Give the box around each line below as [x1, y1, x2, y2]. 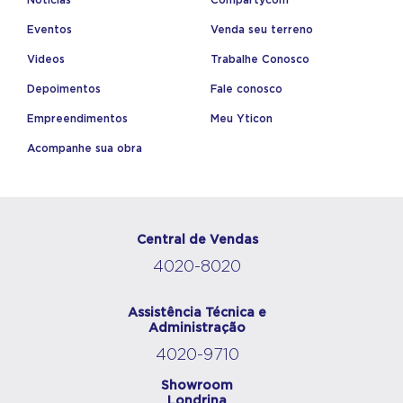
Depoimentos [27, 84, 101, 94]
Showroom [161, 380, 233, 392]
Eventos [27, 24, 72, 35]
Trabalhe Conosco [210, 54, 309, 65]
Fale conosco [210, 84, 282, 94]
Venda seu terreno [210, 24, 313, 35]
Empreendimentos [27, 113, 128, 124]
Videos [27, 54, 65, 65]
